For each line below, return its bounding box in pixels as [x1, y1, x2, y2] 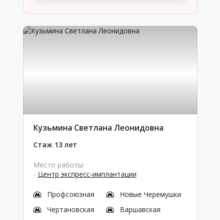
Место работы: [33, 160, 84, 169]
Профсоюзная [47, 190, 94, 199]
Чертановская [47, 205, 94, 214]
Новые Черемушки [119, 190, 181, 199]
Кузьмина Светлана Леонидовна [33, 122, 164, 133]
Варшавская [119, 205, 161, 214]
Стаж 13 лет [33, 140, 77, 149]
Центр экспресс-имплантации [37, 169, 137, 179]
